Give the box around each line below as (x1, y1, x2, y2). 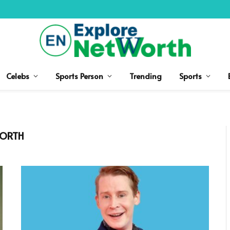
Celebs (6, 70, 29, 81)
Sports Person (55, 70, 103, 81)
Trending (129, 70, 162, 81)
